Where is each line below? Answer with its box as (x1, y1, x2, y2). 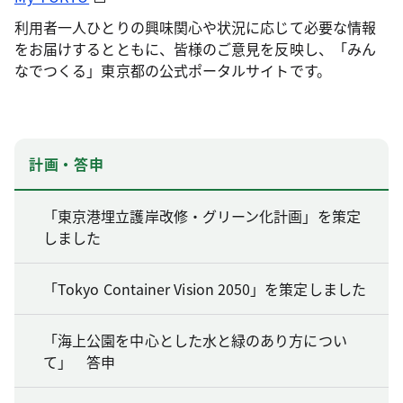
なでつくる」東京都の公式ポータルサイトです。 (14, 59, 331, 82)
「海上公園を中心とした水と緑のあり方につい (43, 329, 347, 352)
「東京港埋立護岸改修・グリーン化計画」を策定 (43, 205, 361, 228)
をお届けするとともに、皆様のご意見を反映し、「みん (14, 38, 376, 60)
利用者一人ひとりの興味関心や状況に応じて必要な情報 (14, 16, 376, 39)
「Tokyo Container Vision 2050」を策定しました (43, 278, 366, 300)
